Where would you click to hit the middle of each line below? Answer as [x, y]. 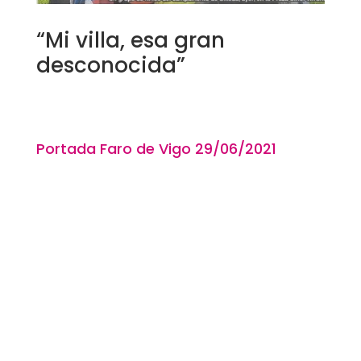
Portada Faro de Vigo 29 [124, 149]
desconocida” [110, 66]
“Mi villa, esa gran [130, 41]
